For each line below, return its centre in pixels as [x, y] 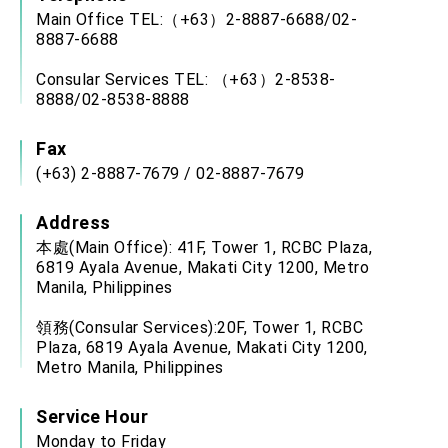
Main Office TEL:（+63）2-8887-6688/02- [196, 19]
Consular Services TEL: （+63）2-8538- [186, 79]
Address [73, 222]
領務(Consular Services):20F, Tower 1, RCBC [199, 327]
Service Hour [92, 416]
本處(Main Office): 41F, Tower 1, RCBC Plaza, [204, 247]
